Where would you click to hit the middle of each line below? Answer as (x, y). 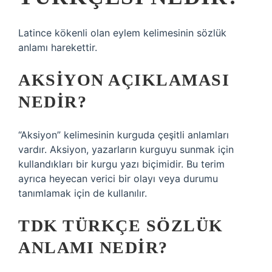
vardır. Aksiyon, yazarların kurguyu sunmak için (126, 149)
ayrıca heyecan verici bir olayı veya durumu (118, 178)
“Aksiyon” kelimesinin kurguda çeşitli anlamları (124, 135)
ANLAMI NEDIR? (93, 247)
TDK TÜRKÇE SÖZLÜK (121, 226)
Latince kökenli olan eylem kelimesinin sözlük (122, 33)
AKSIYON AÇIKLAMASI (124, 80)
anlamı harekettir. (58, 47)
